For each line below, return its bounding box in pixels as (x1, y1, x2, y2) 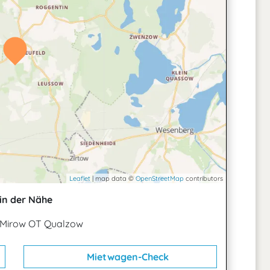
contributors (184, 174, 223, 183)
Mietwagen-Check (84, 251, 169, 263)
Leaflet (69, 174, 90, 183)
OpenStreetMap (136, 174, 184, 183)
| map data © (90, 174, 136, 183)
